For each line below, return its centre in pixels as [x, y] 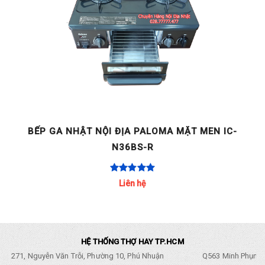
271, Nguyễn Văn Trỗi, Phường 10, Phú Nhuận [87, 256]
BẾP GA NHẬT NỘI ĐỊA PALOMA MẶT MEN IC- [132, 131]
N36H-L [132, 147]
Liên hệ [132, 184]
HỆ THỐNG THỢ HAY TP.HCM [132, 242]
